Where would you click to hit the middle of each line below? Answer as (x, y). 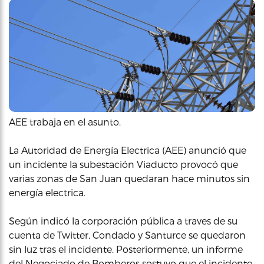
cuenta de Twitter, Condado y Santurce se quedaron (127, 235)
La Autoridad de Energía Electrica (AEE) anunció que (128, 150)
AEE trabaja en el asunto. (65, 122)
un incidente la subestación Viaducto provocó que (123, 164)
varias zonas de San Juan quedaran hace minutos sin (129, 178)
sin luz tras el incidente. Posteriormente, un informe (126, 249)
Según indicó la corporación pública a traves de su (123, 221)
